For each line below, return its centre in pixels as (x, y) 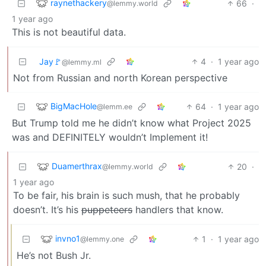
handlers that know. (178, 209)
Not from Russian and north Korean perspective (120, 77)
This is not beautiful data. (69, 32)
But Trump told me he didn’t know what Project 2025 (132, 123)
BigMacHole (74, 106)
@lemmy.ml (82, 62)
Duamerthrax (77, 166)
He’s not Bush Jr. (54, 255)
